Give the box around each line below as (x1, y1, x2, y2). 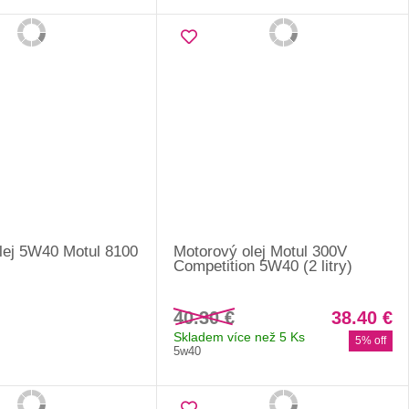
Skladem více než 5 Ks (173, 329, 306, 344)
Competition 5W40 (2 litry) (173, 257, 353, 275)
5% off (355, 333, 386, 347)
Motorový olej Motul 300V (173, 242, 348, 260)
